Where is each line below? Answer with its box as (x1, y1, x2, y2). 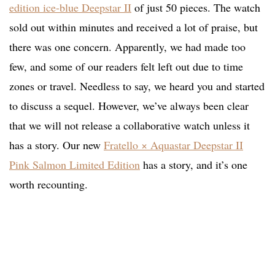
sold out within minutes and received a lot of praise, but (9, 20, 258, 35)
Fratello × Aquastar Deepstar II (104, 137, 243, 153)
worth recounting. (9, 177, 88, 192)
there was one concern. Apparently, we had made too (9, 39, 246, 55)
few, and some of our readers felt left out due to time (9, 59, 243, 74)
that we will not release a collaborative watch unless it (9, 118, 250, 133)
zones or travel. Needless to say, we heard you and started (9, 79, 265, 94)
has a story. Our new (9, 137, 104, 153)
